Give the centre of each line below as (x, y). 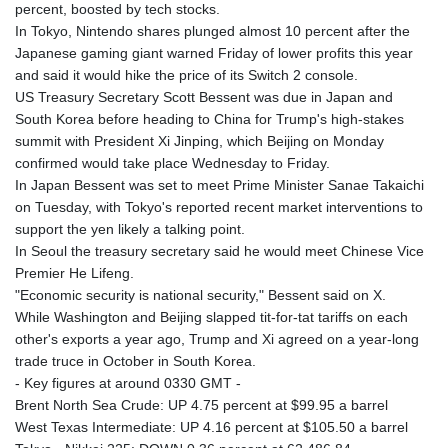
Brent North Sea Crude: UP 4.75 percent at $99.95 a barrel (201, 405)
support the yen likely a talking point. (130, 229)
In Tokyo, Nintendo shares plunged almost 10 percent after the (212, 31)
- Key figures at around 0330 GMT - (128, 383)
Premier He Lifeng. (74, 273)
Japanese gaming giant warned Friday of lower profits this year (214, 53)
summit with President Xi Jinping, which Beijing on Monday (199, 141)
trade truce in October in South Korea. (135, 361)
